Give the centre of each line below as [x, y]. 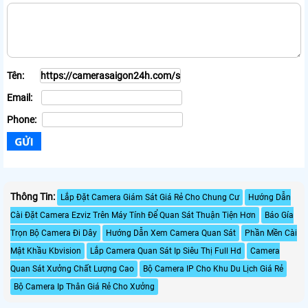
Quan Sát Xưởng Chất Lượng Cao [72, 268]
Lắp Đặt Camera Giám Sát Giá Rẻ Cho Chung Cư [150, 197]
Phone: [23, 120]
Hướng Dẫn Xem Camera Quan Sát [171, 233]
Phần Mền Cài [271, 233]
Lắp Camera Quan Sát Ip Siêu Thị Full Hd [166, 251]
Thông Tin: [33, 196]
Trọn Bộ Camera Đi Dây [54, 233]
